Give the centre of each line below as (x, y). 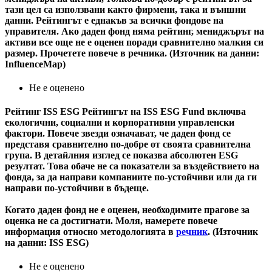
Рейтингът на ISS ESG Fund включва (164, 112)
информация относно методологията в (90, 232)
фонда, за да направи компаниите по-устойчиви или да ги (131, 177)
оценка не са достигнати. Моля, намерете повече (111, 221)
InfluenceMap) (35, 64)
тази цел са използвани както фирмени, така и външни (125, 9)
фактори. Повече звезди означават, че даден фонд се (118, 134)
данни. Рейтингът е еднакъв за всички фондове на (114, 20)
